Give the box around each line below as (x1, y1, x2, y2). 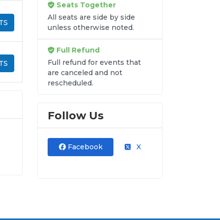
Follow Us (48, 109, 104, 122)
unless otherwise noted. (48, 23, 134, 32)
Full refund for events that (48, 58, 141, 67)
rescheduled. (48, 79, 93, 88)
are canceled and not (48, 68, 122, 78)
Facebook (65, 142, 103, 152)
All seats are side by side (48, 13, 135, 22)
